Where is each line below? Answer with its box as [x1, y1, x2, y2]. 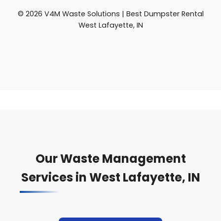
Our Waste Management [35, 150, 186, 167]
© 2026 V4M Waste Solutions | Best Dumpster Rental [17, 9, 204, 19]
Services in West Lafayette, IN [21, 169, 200, 185]
